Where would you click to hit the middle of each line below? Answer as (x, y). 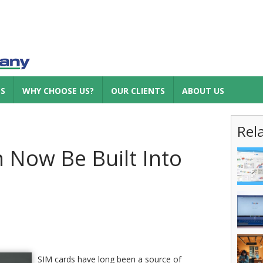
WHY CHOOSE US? (58, 91)
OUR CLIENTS (138, 91)
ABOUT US (203, 91)
